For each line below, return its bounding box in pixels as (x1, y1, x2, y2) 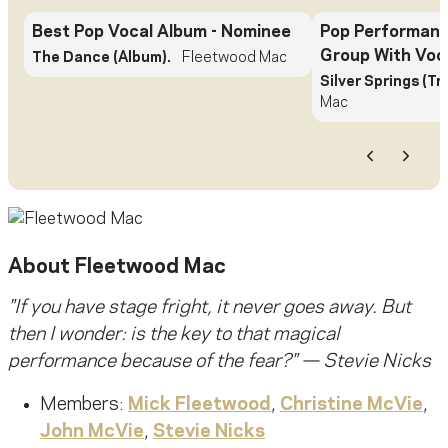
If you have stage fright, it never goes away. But (14, 299, 411, 318)
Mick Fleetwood (128, 396, 271, 415)
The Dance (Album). (32, 51, 171, 66)
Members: (40, 396, 128, 415)
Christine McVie (280, 396, 423, 415)
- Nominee (207, 24, 291, 41)
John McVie (40, 423, 144, 442)
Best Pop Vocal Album (32, 24, 207, 41)
